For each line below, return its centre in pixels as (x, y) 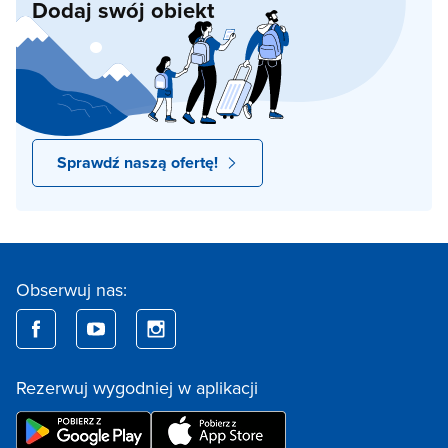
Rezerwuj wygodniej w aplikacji (137, 388)
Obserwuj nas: (71, 290)
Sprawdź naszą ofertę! (137, 163)
